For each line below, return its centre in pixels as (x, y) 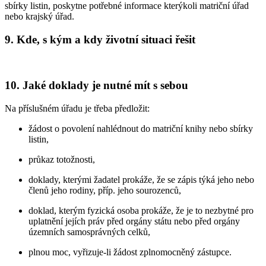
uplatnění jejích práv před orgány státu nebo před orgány (134, 221)
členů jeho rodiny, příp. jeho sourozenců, (105, 191)
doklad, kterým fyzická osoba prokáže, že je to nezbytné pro (141, 211)
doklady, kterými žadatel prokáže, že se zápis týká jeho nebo (141, 180)
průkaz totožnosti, (62, 160)
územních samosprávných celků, (89, 232)
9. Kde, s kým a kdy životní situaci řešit (100, 39)
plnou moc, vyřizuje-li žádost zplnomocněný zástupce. (130, 252)
